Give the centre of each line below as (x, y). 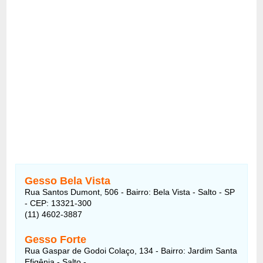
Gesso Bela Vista (68, 181)
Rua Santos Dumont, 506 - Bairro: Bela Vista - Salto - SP (130, 192)
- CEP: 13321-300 (58, 203)
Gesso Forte (56, 239)
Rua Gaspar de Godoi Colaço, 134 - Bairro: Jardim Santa (131, 250)
